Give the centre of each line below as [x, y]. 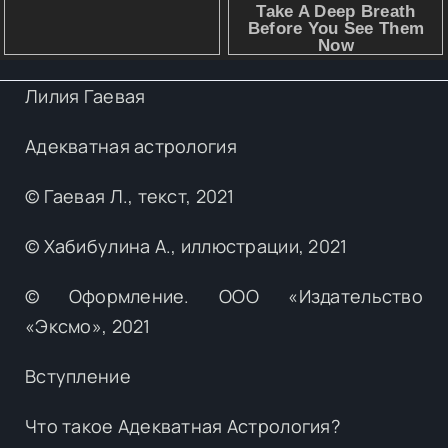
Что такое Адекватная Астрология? [182, 425]
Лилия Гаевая [85, 95]
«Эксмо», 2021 [88, 325]
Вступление [78, 375]
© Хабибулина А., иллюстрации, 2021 [186, 245]
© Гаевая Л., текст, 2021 [130, 195]
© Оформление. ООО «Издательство [224, 295]
